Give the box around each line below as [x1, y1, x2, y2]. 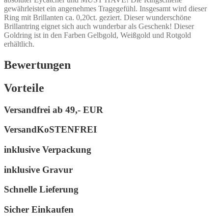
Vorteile [4, 81, 44, 94]
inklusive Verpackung [4, 144, 91, 155]
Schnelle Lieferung [4, 184, 79, 195]
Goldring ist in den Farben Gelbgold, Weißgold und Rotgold [4, 30, 191, 39]
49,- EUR [65, 104, 103, 115]
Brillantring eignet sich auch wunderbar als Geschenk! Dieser [4, 22, 194, 30]
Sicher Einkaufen [4, 204, 74, 215]
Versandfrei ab [4, 104, 65, 115]
